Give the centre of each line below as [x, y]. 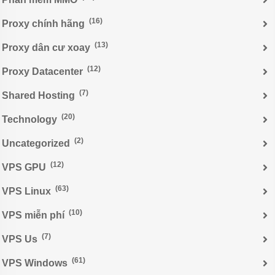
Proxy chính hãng [45, 23]
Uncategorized [37, 143]
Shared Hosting [40, 95]
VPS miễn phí [34, 215]
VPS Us [21, 239]
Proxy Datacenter [44, 71]
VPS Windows [36, 263]
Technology [31, 119]
